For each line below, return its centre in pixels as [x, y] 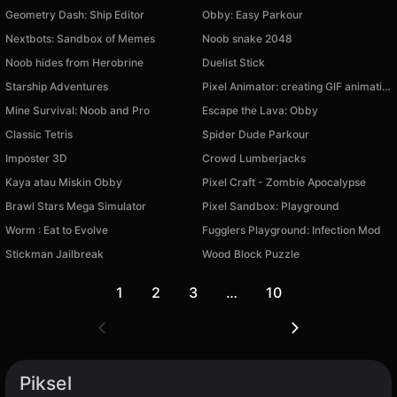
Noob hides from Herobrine [74, 62]
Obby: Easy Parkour [253, 15]
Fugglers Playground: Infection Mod [292, 230]
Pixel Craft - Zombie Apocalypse [284, 182]
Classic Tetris [39, 134]
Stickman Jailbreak [54, 254]
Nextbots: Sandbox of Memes [80, 39]
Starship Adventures [57, 86]
